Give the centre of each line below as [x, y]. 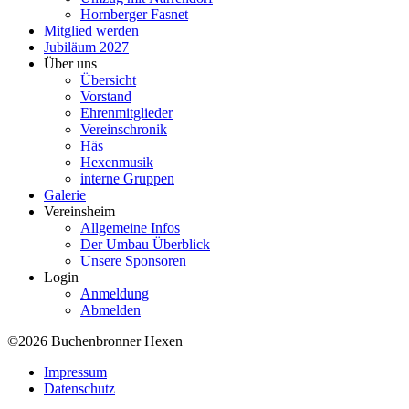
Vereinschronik [124, 129]
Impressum [75, 372]
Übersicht [108, 79]
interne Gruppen [127, 178]
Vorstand [106, 96]
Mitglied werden [91, 30]
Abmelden [110, 309]
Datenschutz [79, 388]
